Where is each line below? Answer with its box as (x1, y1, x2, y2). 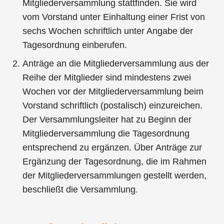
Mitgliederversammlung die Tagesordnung (22, 128, 190, 138)
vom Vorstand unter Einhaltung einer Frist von (22, 11, 205, 22)
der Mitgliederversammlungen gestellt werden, (22, 170, 207, 180)
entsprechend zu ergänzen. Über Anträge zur (22, 142, 202, 152)
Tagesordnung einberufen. (22, 39, 127, 50)
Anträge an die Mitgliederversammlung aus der (22, 58, 209, 68)
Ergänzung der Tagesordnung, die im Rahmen (22, 156, 207, 166)
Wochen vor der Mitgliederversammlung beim (22, 86, 204, 96)
